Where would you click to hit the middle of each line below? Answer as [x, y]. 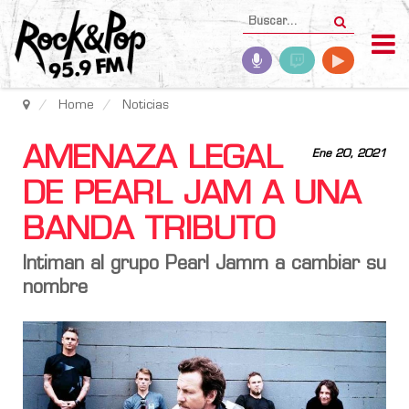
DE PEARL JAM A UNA [192, 196]
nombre [55, 288]
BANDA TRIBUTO [149, 231]
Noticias [146, 105]
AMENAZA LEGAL [153, 160]
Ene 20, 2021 [349, 154]
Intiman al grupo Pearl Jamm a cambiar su [204, 265]
